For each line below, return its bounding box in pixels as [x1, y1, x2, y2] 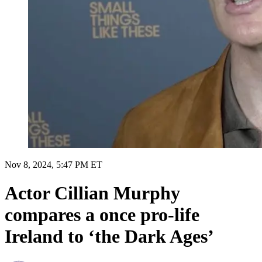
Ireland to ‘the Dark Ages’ [5, 226, 214, 247]
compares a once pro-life [5, 204, 199, 226]
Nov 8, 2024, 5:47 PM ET [5, 159, 102, 170]
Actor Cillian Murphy [5, 182, 180, 204]
